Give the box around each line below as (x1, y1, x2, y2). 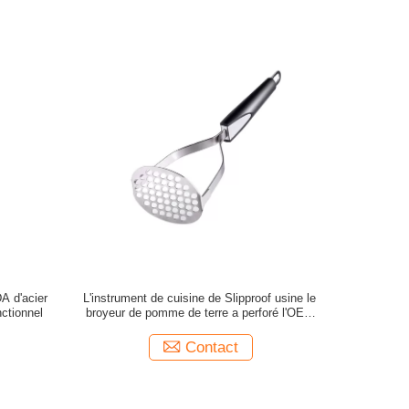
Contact (185, 339, 239, 356)
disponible (173, 320, 226, 334)
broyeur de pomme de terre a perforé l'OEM (85, 306, 314, 320)
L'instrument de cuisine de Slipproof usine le (83, 291, 317, 305)
